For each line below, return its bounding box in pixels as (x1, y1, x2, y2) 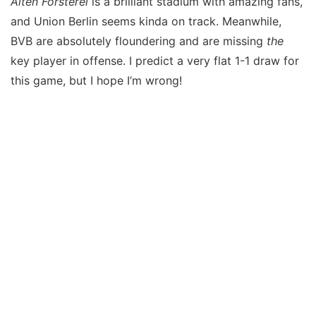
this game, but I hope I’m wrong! (11, 73, 182, 87)
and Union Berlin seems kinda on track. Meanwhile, (11, 14, 281, 28)
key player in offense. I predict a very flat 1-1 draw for (11, 54, 299, 68)
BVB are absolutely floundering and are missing (11, 34, 267, 48)
